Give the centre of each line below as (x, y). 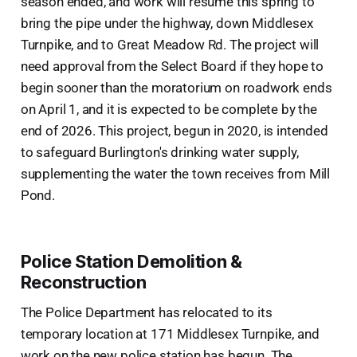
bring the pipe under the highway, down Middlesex (167, 23)
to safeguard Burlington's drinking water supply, (159, 152)
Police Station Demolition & (131, 261)
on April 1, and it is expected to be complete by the (169, 109)
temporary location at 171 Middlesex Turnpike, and (170, 333)
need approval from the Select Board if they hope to (172, 66)
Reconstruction (83, 282)
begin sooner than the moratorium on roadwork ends (176, 87)
